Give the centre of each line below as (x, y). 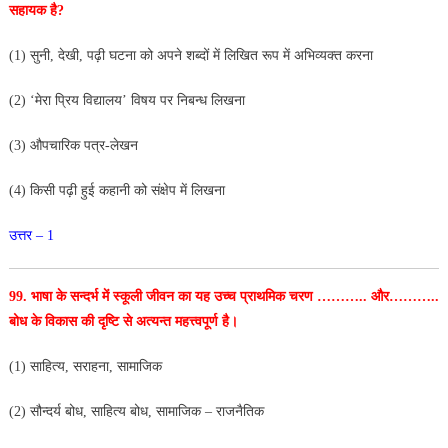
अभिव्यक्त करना (333, 55)
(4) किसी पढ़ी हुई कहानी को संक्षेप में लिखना (116, 190)
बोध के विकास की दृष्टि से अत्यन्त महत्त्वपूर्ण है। (123, 321)
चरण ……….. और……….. (363, 296)
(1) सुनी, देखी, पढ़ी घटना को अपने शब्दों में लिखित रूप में (151, 55)
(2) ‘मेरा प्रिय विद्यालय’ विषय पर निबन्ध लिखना (126, 100)
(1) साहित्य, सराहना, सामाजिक (85, 366)
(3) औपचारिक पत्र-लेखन (75, 145)
